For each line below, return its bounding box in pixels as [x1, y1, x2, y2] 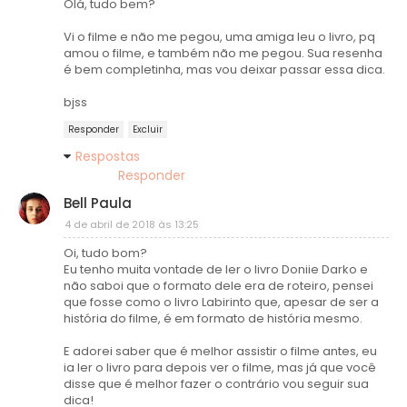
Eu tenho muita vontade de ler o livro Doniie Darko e [64, 260, 368, 278]
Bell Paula [64, 193, 132, 213]
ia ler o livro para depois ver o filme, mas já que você [64, 358, 376, 376]
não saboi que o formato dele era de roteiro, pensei [64, 276, 373, 294]
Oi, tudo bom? [64, 243, 147, 262]
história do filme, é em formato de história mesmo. [64, 309, 362, 327]
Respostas [75, 146, 140, 165]
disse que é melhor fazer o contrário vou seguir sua [64, 374, 369, 392]
